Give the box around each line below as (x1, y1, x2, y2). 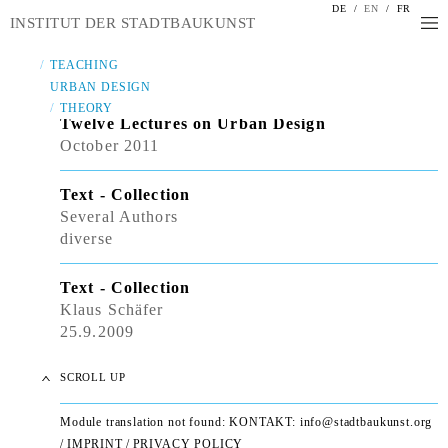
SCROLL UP (60, 371, 126, 383)
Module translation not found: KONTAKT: (60, 415, 300, 429)
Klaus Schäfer (60, 301, 164, 318)
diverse (60, 230, 113, 247)
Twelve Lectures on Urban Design (60, 115, 326, 132)
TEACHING (50, 58, 119, 72)
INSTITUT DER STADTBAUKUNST (10, 15, 256, 31)
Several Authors (60, 208, 178, 225)
